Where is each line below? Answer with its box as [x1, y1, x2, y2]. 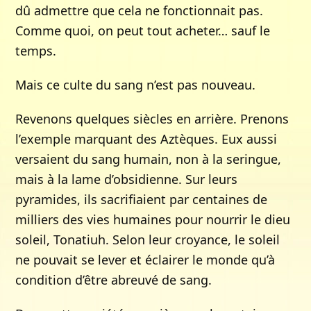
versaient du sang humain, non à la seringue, [15, 151, 282, 167]
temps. [15, 42, 57, 59]
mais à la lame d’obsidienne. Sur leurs [15, 171, 238, 187]
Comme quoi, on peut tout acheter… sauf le [15, 22, 271, 39]
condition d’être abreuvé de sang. [15, 271, 212, 288]
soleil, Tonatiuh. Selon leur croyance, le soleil [15, 231, 280, 248]
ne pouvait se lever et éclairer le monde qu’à [15, 251, 276, 268]
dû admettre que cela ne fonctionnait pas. [15, 2, 264, 19]
